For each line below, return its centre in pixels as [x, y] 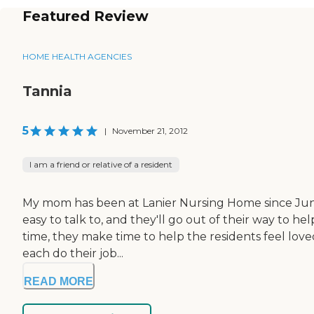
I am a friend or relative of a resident [101, 164]
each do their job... [73, 253]
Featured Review [86, 16]
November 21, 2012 [150, 130]
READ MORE [59, 281]
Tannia [47, 91]
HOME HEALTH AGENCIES [77, 56]
